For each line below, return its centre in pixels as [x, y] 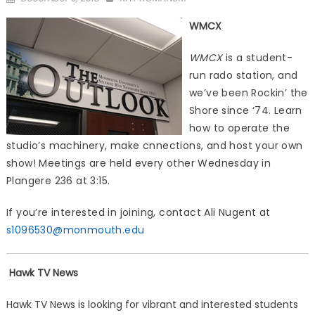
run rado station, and [243, 75]
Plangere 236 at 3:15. [58, 181]
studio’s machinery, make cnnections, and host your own [154, 146]
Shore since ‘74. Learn [245, 110]
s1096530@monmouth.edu [75, 230]
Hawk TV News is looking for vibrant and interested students [152, 304]
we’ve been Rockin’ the [248, 93]
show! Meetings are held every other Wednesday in [139, 163]
